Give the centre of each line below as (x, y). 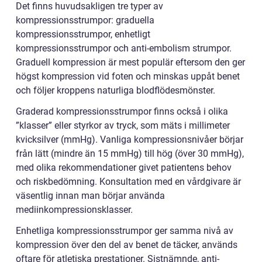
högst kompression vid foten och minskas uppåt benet (128, 77)
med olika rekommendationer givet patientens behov (124, 168)
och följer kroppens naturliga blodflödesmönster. (116, 91)
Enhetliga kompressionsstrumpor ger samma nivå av (125, 231)
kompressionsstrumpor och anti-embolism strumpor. (124, 49)
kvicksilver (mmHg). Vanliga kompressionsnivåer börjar (130, 140)
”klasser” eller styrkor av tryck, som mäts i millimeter (123, 126)
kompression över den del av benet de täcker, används (127, 245)
